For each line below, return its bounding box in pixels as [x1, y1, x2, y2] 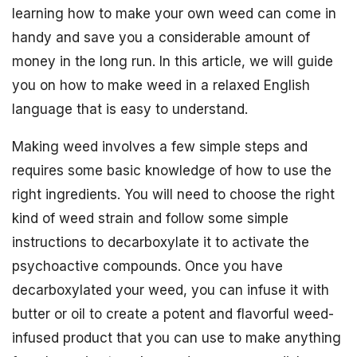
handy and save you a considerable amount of [12, 29, 310, 45]
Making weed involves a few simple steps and [12, 139, 308, 155]
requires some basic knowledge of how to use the [12, 163, 331, 178]
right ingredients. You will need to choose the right [12, 186, 335, 202]
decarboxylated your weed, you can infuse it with [12, 282, 329, 298]
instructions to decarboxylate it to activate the [12, 234, 309, 250]
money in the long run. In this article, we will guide [12, 53, 333, 69]
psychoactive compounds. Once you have [12, 258, 283, 274]
